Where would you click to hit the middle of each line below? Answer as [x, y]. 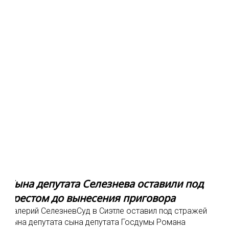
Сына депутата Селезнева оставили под [106, 184]
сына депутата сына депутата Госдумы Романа [97, 222]
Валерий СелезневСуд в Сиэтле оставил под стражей [107, 211]
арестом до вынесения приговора [91, 198]
